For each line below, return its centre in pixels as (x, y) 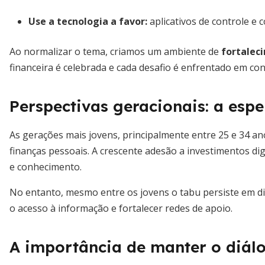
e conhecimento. (46, 167)
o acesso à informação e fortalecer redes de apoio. (121, 208)
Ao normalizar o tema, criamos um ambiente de (115, 51)
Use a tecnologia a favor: (88, 21)
